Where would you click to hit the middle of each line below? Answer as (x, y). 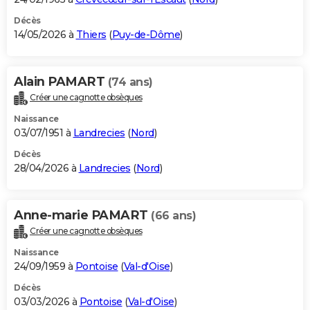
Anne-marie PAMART (82, 215)
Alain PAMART (61, 81)
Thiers (91, 34)
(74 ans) (130, 82)
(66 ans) (173, 215)
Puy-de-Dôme (146, 34)
